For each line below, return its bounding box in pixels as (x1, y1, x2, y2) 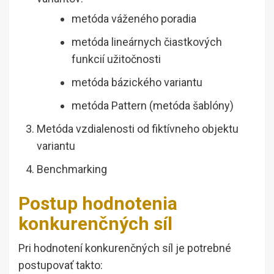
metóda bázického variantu (72, 76, 202, 89)
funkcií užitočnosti (72, 53, 161, 66)
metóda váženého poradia (72, 12, 196, 26)
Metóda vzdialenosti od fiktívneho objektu (37, 122, 239, 136)
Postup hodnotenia (18, 193, 177, 215)
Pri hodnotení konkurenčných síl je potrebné (18, 242, 231, 255)
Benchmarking (37, 163, 107, 176)
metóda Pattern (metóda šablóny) (72, 99, 234, 113)
